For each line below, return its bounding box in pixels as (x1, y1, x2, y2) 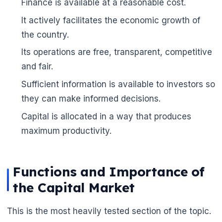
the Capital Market (13, 179, 135, 196)
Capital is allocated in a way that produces (21, 111, 191, 121)
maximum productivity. (21, 125, 111, 136)
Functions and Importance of (13, 163, 205, 180)
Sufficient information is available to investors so (21, 79, 215, 90)
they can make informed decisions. (21, 94, 161, 104)
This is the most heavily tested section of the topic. (7, 206, 211, 216)
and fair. (21, 61, 53, 72)
